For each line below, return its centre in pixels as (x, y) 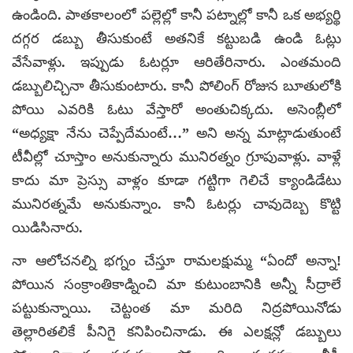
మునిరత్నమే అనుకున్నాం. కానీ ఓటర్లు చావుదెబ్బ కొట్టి (176, 204)
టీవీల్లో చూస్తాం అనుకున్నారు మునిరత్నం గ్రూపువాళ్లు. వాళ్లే (176, 156)
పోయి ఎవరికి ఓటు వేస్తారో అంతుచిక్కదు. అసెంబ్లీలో (176, 109)
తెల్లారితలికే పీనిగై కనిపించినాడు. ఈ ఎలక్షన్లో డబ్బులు (176, 331)
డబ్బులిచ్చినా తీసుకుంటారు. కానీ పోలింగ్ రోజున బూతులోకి (176, 85)
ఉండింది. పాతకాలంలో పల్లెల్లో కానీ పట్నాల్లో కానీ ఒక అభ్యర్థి (176, 15)
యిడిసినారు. (47, 227)
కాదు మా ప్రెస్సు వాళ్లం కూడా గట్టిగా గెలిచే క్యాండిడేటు (176, 180)
